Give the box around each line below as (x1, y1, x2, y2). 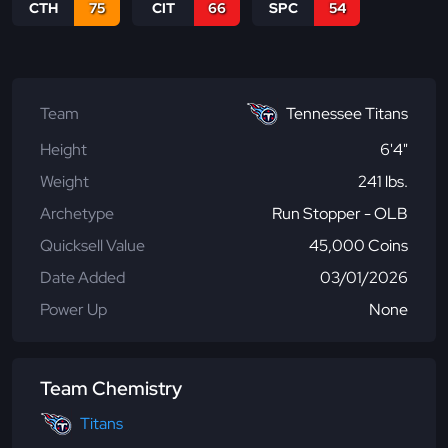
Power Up (40, 299, 107, 321)
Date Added (40, 267, 125, 289)
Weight (40, 171, 89, 193)
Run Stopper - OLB (272, 203, 408, 225)
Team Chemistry (40, 376, 182, 402)
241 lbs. (358, 171, 408, 193)
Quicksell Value (40, 235, 145, 257)
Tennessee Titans (286, 103, 408, 125)
